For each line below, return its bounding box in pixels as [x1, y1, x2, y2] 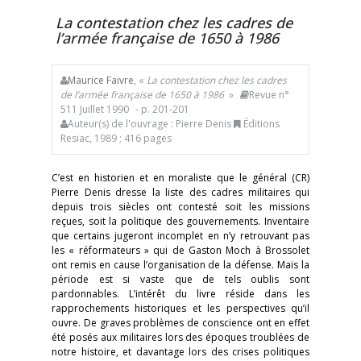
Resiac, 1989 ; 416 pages [60, 131, 172, 145]
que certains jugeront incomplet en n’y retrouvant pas [52, 229, 309, 243]
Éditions [241, 117, 280, 131]
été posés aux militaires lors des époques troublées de [52, 330, 309, 344]
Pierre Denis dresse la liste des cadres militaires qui [52, 185, 309, 199]
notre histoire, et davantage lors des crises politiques [52, 345, 309, 359]
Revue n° [249, 88, 289, 102]
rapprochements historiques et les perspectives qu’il [52, 301, 309, 315]
